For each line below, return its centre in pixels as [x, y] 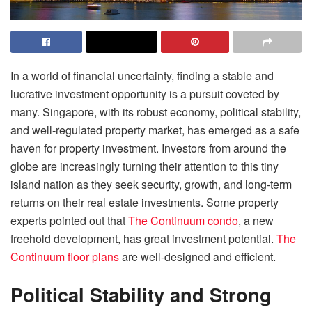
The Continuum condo [183, 220]
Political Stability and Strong [141, 294]
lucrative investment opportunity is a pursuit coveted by [145, 93]
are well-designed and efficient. [200, 256]
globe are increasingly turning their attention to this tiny [145, 166]
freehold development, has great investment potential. [143, 238]
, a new [256, 220]
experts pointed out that [69, 220]
